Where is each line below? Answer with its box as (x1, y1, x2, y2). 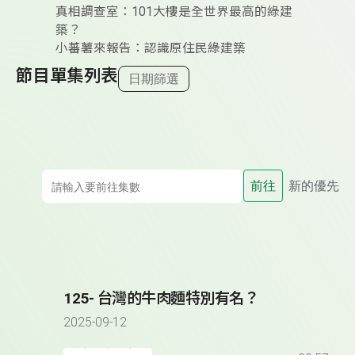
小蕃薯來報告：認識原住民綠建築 (55, 41, 246, 56)
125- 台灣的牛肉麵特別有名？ (63, 289, 259, 308)
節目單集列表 (16, 66, 118, 86)
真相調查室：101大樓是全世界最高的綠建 (55, 5, 292, 20)
